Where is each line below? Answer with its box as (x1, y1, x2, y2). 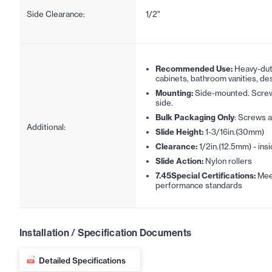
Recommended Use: (155, 63, 233, 73)
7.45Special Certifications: (155, 170, 256, 180)
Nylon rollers (203, 155, 252, 166)
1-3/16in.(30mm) (203, 126, 264, 137)
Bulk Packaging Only (155, 112, 234, 122)
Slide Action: (155, 155, 203, 166)
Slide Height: (155, 126, 203, 137)
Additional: (27, 121, 66, 132)
